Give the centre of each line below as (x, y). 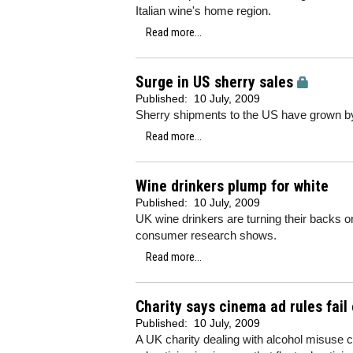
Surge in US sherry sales (214, 82)
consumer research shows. (206, 235)
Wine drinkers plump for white (232, 186)
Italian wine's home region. (203, 11)
